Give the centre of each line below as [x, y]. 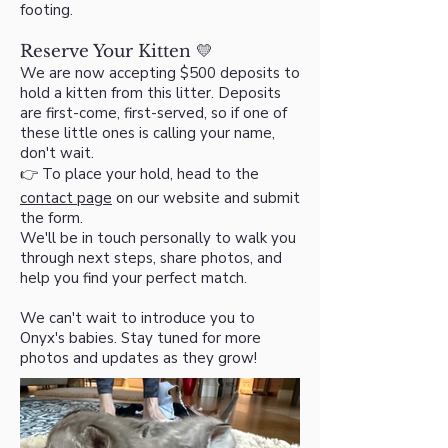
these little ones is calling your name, [147, 133]
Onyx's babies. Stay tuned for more [140, 338]
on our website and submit [206, 198]
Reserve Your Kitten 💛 [116, 52]
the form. [51, 218]
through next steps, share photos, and [151, 258]
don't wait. [57, 153]
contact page [66, 198]
